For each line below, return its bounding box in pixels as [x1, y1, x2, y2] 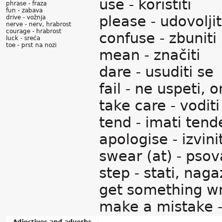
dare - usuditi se [99, 63, 214, 80]
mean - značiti [99, 47, 200, 63]
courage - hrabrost [6, 28, 61, 35]
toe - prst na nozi [6, 42, 58, 49]
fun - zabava [6, 7, 43, 14]
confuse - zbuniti [99, 30, 217, 47]
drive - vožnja [6, 14, 46, 21]
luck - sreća [6, 35, 40, 42]
